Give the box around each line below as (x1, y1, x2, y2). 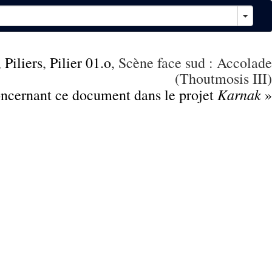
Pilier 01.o (50, 53, 111, 72)
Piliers (5, 53, 42, 72)
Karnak (217, 84, 261, 104)
